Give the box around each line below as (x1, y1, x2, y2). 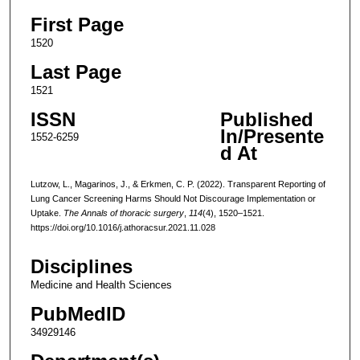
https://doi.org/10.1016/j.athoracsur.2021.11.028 (30, 222, 215, 232)
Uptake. (30, 207, 63, 218)
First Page (30, 13, 124, 35)
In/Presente (219, 125, 324, 147)
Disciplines (30, 256, 133, 278)
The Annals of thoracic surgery (63, 207, 184, 218)
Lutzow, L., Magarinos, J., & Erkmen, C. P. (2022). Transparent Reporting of (30, 178, 325, 189)
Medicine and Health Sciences (30, 279, 172, 292)
